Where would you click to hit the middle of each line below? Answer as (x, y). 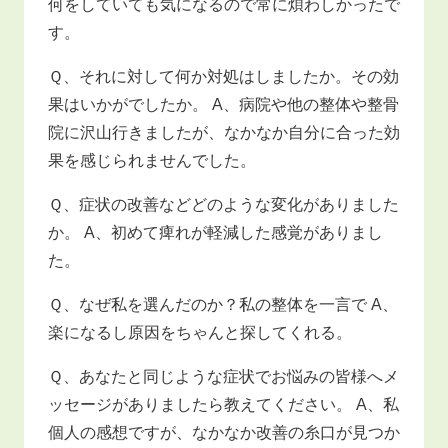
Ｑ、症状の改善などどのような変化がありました (223, 204)
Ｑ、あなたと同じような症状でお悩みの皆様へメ (223, 376)
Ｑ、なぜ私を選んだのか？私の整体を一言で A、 (223, 304)
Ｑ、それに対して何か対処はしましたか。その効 (223, 76)
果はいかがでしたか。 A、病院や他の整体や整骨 (223, 104)
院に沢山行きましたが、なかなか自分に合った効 (224, 132)
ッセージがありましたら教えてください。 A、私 (223, 404)
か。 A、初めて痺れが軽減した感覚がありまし (215, 232)
